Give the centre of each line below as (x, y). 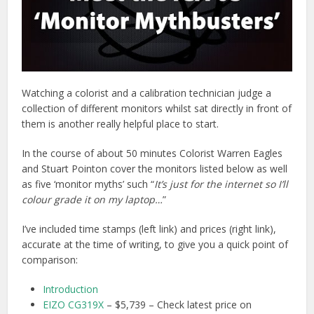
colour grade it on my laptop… (93, 199)
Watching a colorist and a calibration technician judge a (147, 93)
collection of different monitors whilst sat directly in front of (157, 108)
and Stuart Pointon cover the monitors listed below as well (155, 168)
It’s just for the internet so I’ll (221, 184)
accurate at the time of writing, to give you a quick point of (155, 244)
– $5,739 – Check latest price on (178, 304)
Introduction (71, 289)
